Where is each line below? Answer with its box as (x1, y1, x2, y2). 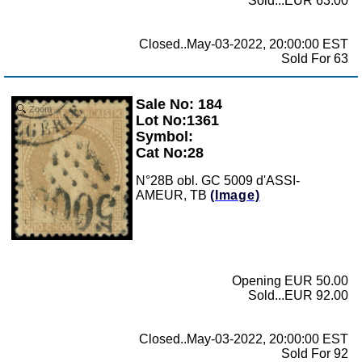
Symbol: (136, 128, 193, 145)
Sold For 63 (281, 52, 348, 66)
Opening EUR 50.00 (232, 274, 348, 288)
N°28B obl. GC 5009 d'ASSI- (136, 173, 300, 187)
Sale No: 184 (136, 95, 222, 112)
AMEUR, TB (136, 187, 210, 202)
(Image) (210, 187, 260, 202)
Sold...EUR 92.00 (248, 288, 348, 303)
